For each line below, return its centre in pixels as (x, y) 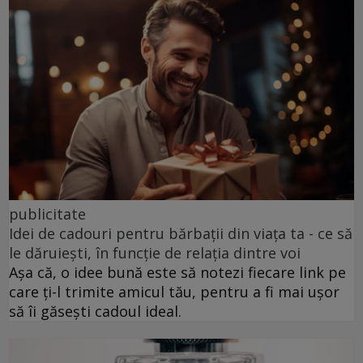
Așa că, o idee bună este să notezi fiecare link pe (177, 273)
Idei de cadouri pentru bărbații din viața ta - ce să (181, 234)
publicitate (47, 214)
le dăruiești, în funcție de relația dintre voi (155, 253)
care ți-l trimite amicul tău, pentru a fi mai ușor (174, 292)
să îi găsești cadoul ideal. (95, 312)
